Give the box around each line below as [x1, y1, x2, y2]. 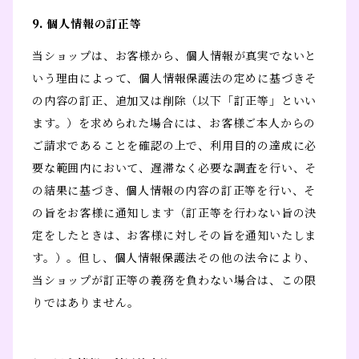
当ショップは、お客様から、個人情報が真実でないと [32, 49, 317, 64]
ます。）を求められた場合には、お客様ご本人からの [32, 116, 317, 131]
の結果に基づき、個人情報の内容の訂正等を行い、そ [32, 184, 317, 199]
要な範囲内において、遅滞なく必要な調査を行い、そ [32, 161, 317, 176]
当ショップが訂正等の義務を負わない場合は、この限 [32, 273, 317, 288]
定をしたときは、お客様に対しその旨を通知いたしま [32, 228, 317, 244]
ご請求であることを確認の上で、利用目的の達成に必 [32, 139, 317, 154]
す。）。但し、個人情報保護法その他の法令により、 [32, 251, 317, 266]
